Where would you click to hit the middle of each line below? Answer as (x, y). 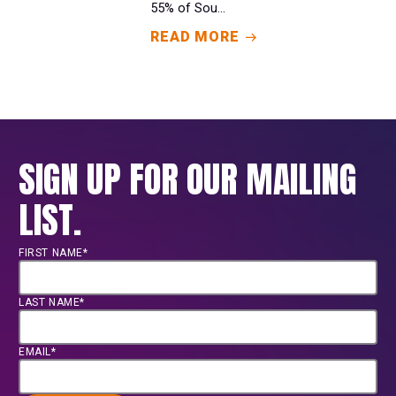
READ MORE (195, 37)
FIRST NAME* (53, 253)
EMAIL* (38, 352)
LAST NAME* (52, 303)
